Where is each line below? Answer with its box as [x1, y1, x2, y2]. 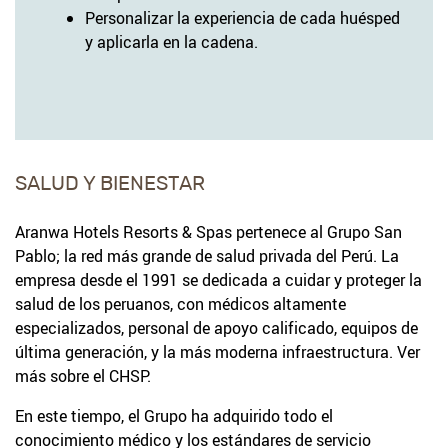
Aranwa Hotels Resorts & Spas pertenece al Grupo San [15, 220, 402, 243]
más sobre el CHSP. [15, 364, 151, 387]
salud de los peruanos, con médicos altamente [15, 292, 346, 315]
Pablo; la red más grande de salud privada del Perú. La [15, 244, 399, 267]
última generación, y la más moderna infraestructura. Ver [15, 340, 420, 363]
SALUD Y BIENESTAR [15, 173, 205, 194]
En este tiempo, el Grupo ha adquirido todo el [15, 404, 333, 427]
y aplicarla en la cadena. [85, 30, 258, 53]
